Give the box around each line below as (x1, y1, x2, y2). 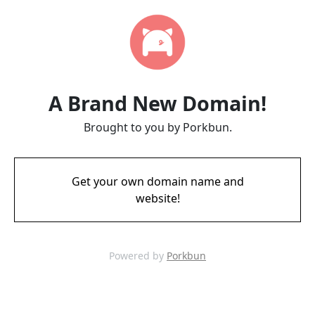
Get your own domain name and (71, 174, 244, 189)
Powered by (109, 249, 167, 262)
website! (135, 191, 180, 206)
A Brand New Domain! (49, 89, 266, 117)
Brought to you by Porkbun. (83, 120, 232, 135)
